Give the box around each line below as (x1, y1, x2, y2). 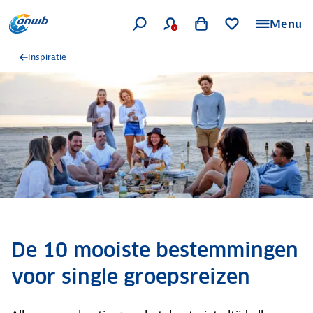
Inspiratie (28, 51, 66, 63)
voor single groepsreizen (11, 264, 250, 289)
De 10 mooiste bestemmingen (11, 238, 298, 263)
